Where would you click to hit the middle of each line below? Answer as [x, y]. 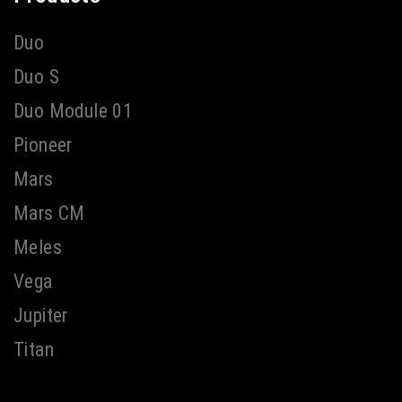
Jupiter [40, 315]
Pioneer [43, 145]
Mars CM [49, 214]
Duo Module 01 [73, 111]
